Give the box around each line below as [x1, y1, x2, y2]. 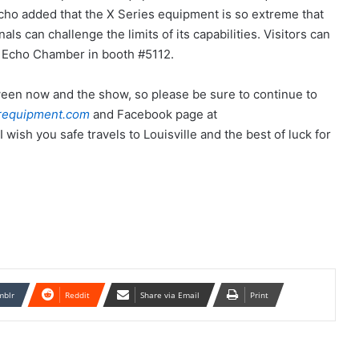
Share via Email [140, 289, 200, 301]
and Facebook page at [90, 107, 217, 123]
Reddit [65, 289, 90, 301]
